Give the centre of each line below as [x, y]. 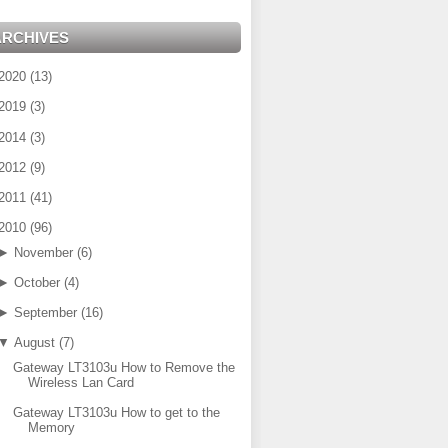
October [36, 282]
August [34, 343]
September [45, 312]
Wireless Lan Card [81, 382]
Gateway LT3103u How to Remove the [124, 367]
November [43, 252]
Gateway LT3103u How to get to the [117, 412]
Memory [52, 427]
